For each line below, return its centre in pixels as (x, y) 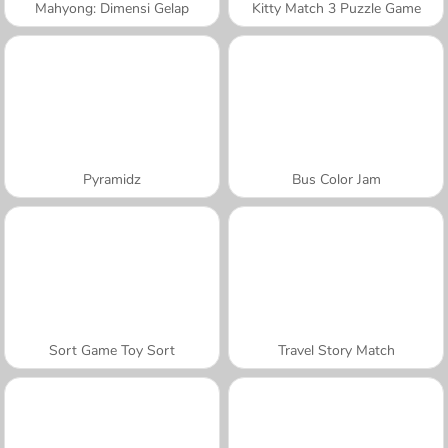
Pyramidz (112, 179)
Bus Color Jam (336, 179)
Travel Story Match (336, 350)
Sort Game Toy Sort (112, 350)
